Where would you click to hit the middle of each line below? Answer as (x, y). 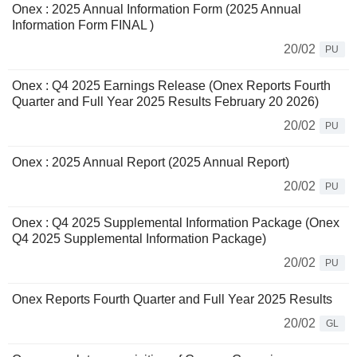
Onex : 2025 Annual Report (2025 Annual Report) (151, 163)
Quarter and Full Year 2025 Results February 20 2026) (165, 102)
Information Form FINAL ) (83, 25)
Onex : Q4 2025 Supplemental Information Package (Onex (176, 223)
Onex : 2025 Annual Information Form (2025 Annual (157, 10)
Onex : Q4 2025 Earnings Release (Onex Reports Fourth (171, 86)
